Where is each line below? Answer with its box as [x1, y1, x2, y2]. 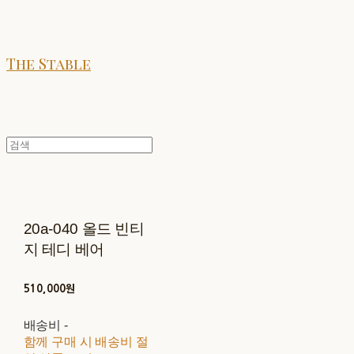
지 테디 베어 [23, 240, 104, 258]
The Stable [6, 53, 91, 73]
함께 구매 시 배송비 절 [23, 334, 149, 348]
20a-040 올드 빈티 [23, 220, 145, 237]
